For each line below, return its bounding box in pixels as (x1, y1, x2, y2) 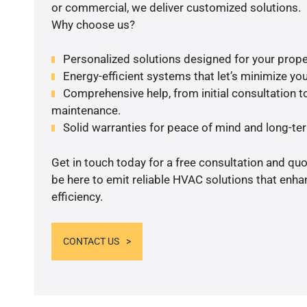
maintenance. (51, 103, 121, 118)
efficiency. (51, 189, 103, 204)
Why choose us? (51, 17, 135, 32)
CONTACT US (62, 236, 119, 247)
